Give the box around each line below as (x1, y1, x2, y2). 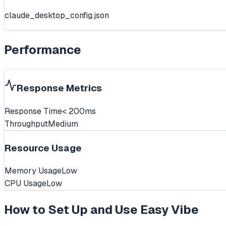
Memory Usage (5, 165, 62, 177)
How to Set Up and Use (4, 202, 140, 218)
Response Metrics (17, 82, 102, 95)
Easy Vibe (140, 202, 199, 218)
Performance (4, 41, 81, 58)
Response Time (5, 105, 62, 117)
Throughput (5, 118, 48, 129)
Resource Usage (5, 141, 82, 154)
